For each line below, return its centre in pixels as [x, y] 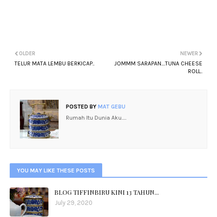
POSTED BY [81, 107]
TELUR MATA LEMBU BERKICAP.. [54, 63]
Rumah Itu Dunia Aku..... [96, 118]
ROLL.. [195, 71]
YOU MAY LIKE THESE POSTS [56, 170]
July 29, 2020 [74, 203]
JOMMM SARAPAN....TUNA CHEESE [158, 63]
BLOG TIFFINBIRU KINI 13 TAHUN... [107, 192]
